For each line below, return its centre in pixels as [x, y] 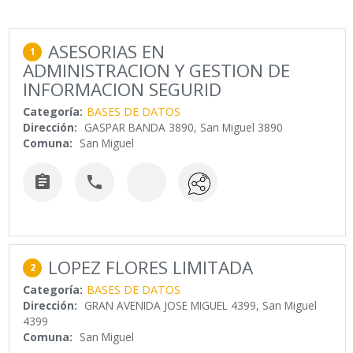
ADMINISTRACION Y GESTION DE [157, 71]
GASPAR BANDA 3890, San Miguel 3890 [184, 128]
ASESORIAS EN [107, 52]
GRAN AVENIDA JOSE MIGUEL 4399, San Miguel [201, 305]
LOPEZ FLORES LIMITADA [151, 267]
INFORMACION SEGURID [123, 90]
